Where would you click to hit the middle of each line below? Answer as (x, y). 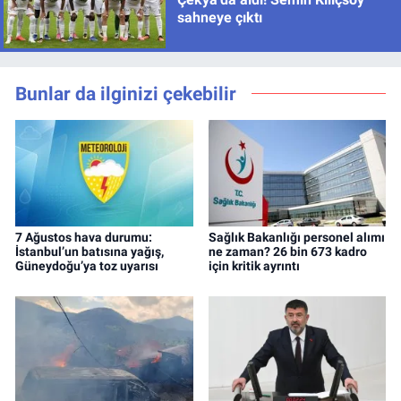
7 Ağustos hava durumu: (84, 238)
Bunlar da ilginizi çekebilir (126, 93)
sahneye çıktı (219, 17)
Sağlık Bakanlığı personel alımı (296, 238)
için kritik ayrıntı (254, 266)
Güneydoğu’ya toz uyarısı (87, 266)
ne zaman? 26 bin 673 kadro (287, 252)
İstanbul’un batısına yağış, (90, 252)
